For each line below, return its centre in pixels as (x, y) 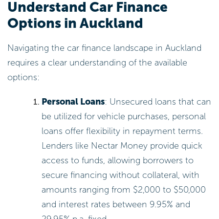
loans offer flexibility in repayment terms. (122, 131)
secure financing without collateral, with (121, 175)
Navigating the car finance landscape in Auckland (104, 48)
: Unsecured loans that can (158, 101)
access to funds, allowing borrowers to (118, 160)
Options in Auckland (75, 23)
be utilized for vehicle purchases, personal (124, 116)
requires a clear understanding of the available (97, 63)
